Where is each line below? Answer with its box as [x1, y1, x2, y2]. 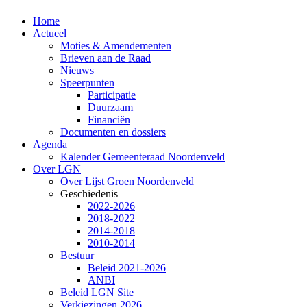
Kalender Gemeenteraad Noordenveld [60, 150, 225, 162]
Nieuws [60, 64, 94, 76]
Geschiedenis [60, 187, 118, 199]
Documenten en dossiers [60, 125, 166, 138]
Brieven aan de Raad [60, 51, 151, 64]
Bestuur [60, 249, 94, 261]
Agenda [33, 138, 67, 150]
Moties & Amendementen [60, 39, 171, 51]
